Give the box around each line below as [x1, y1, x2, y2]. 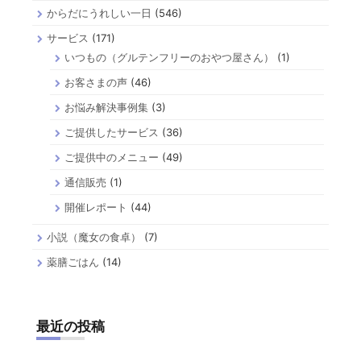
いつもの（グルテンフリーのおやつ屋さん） [64, 50, 275, 64]
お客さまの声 [64, 75, 128, 89]
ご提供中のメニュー [64, 150, 160, 164]
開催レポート [64, 200, 128, 214]
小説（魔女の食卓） [47, 230, 141, 243]
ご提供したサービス [64, 125, 160, 139]
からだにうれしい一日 [47, 6, 151, 19]
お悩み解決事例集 [64, 100, 149, 114]
